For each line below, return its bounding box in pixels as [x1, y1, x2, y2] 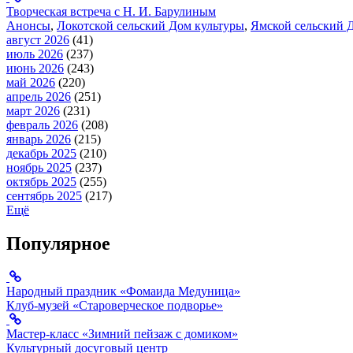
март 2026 [6, 104, 60, 118]
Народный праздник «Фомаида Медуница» [6, 284, 240, 299]
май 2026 [6, 76, 55, 90]
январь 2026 [6, 132, 71, 147]
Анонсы [6, 19, 50, 33]
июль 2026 [6, 47, 63, 61]
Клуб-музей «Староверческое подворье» [6, 299, 223, 313]
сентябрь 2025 [6, 189, 82, 203]
